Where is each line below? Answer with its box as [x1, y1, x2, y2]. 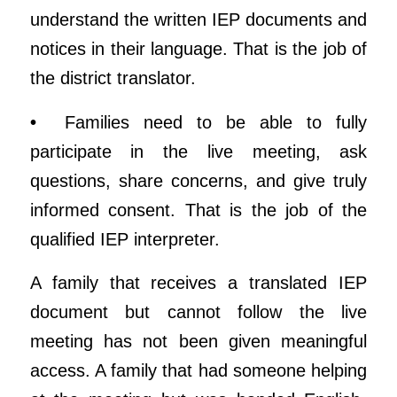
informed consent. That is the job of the [29, 199, 368, 220]
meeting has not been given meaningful [29, 331, 368, 352]
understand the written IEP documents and [29, 10, 368, 30]
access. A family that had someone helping [29, 361, 368, 381]
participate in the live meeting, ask [29, 141, 368, 161]
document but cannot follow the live [29, 302, 368, 323]
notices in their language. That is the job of [29, 39, 368, 59]
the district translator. [29, 68, 196, 89]
